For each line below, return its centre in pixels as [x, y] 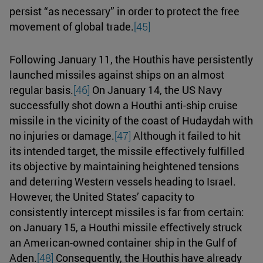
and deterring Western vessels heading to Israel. [123, 181]
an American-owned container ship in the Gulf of [123, 242]
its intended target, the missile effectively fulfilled [127, 151]
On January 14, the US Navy [156, 90]
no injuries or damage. [62, 135]
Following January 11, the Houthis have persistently [131, 59]
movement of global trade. [72, 26]
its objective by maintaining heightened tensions [124, 166]
